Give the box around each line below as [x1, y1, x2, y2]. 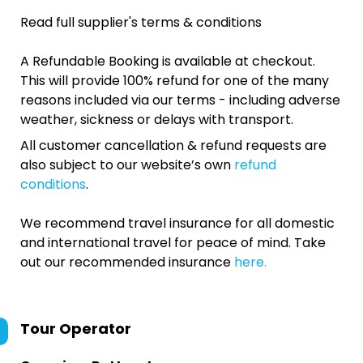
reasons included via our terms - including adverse [20, 91, 340, 109]
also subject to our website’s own [20, 156, 234, 174]
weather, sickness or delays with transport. [20, 110, 293, 129]
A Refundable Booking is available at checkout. [20, 52, 315, 70]
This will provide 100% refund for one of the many [20, 71, 329, 90]
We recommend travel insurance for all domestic [20, 214, 335, 233]
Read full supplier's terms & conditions [20, 13, 262, 32]
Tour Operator [20, 318, 131, 339]
